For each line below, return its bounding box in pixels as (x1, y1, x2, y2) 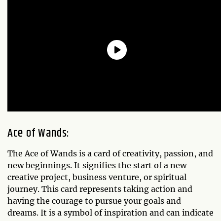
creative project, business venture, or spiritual (7, 172, 186, 183)
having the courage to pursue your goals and (7, 196, 181, 206)
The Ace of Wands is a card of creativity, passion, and (7, 148, 213, 159)
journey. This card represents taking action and (7, 184, 192, 194)
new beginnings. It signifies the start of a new (7, 160, 186, 171)
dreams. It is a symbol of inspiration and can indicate (7, 208, 214, 218)
